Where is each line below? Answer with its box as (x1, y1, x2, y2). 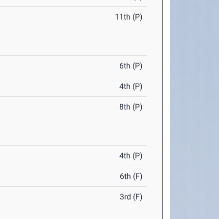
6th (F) (120, 172, 143, 181)
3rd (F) (120, 192, 143, 202)
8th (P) (119, 102, 143, 112)
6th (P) (119, 61, 143, 71)
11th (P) (115, 12, 143, 22)
